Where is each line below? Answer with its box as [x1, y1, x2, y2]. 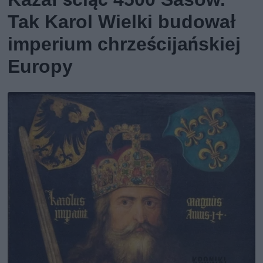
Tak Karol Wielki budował [8, 11, 237, 33]
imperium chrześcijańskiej [8, 33, 241, 56]
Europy [8, 55, 73, 78]
